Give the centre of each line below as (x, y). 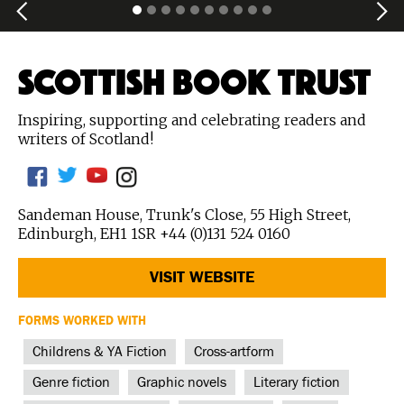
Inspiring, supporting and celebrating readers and (192, 119)
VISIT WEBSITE (202, 277)
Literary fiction (297, 382)
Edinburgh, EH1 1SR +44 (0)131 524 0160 (154, 233)
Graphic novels (182, 382)
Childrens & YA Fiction (100, 351)
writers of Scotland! (86, 138)
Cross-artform (234, 351)
